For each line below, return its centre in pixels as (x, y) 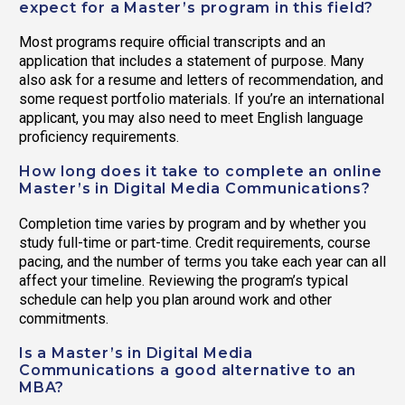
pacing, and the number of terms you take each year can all (202, 261)
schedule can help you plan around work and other (175, 299)
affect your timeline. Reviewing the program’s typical (184, 280)
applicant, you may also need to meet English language (191, 118)
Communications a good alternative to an (188, 370)
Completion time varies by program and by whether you (193, 223)
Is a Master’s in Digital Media (137, 353)
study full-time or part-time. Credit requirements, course (195, 242)
